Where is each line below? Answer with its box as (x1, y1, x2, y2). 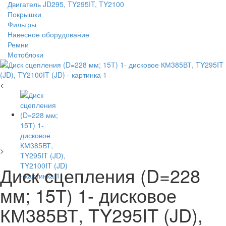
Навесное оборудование (8, 29, 89, 40)
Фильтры (8, 19, 36, 30)
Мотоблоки (8, 49, 43, 60)
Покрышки (8, 9, 41, 20)
